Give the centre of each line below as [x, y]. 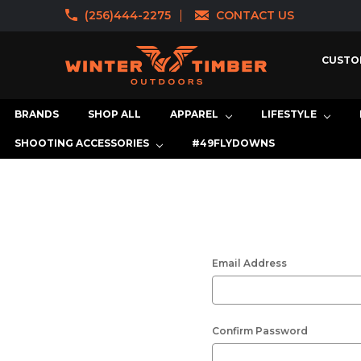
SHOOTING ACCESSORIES [82, 143]
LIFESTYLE [289, 114]
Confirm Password [260, 331]
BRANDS [37, 114]
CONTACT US [255, 15]
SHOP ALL [114, 114]
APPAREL [194, 114]
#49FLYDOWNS [233, 143]
